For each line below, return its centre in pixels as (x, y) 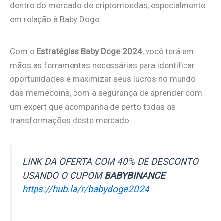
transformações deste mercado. (71, 120)
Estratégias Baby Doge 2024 (89, 51)
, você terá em (168, 51)
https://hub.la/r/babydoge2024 (86, 189)
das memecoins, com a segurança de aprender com (106, 92)
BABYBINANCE (135, 175)
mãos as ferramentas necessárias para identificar (102, 65)
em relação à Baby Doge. (55, 19)
